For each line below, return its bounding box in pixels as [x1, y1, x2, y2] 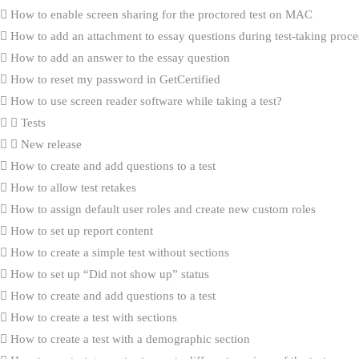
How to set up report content [7, 224, 153, 237]
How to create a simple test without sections [7, 245, 229, 259]
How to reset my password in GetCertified [7, 72, 220, 86]
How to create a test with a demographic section [7, 332, 250, 345]
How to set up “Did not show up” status [7, 267, 209, 280]
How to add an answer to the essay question [7, 50, 230, 64]
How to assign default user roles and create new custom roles [7, 202, 316, 216]
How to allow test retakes [7, 180, 136, 194]
